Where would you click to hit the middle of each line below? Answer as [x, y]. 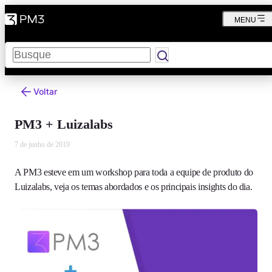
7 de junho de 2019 [42, 144]
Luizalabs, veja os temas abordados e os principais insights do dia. [134, 187]
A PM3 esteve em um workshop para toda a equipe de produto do [134, 172]
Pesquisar [24, 46]
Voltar [45, 91]
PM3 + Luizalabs [64, 124]
